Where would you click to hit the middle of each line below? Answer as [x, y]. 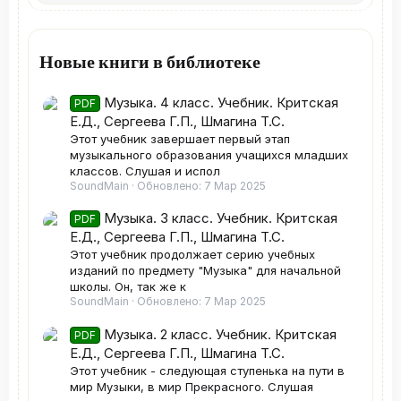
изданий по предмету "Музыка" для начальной [205, 271]
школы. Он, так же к [128, 287]
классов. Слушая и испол [145, 171]
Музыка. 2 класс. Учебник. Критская [221, 334]
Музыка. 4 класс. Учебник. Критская [222, 103]
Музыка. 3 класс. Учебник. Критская [221, 218]
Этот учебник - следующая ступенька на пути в [207, 370]
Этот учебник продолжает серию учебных [192, 255]
